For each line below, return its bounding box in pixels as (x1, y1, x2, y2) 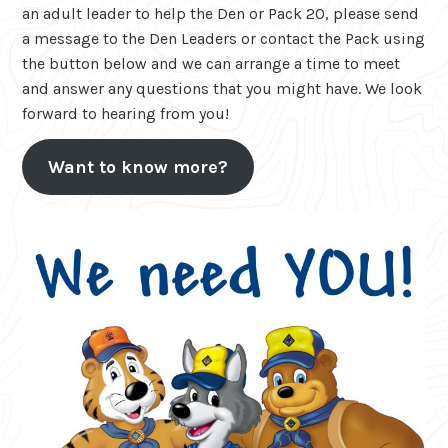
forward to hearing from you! (22, 104, 230, 124)
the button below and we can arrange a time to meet (22, 54, 401, 74)
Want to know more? (48, 155, 229, 178)
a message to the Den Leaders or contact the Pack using (22, 29, 426, 49)
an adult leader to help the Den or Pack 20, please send (22, 4, 420, 24)
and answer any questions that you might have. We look (22, 79, 423, 99)
